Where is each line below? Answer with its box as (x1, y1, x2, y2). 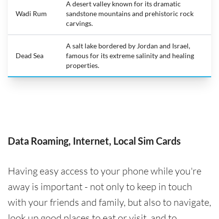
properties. (66, 61, 99, 69)
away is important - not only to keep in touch (8, 180, 192, 193)
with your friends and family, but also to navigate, (8, 196, 211, 208)
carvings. (66, 19, 93, 27)
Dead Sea (16, 51, 44, 60)
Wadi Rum (16, 9, 47, 18)
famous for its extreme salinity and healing (66, 51, 194, 60)
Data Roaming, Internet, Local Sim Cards (8, 134, 181, 147)
